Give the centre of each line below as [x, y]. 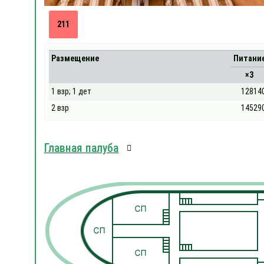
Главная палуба [81, 148]
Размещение [75, 58]
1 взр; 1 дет [72, 91]
